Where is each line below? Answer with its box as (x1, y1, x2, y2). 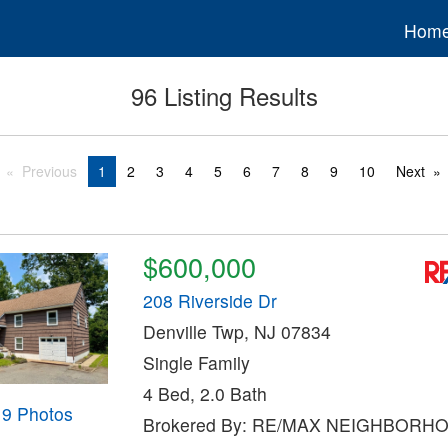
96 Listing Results (130, 78, 318, 114)
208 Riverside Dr (142, 288, 277, 314)
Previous (22, 161, 77, 182)
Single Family (142, 350, 250, 376)
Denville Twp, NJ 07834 (142, 319, 331, 345)
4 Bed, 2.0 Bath (142, 381, 267, 407)
